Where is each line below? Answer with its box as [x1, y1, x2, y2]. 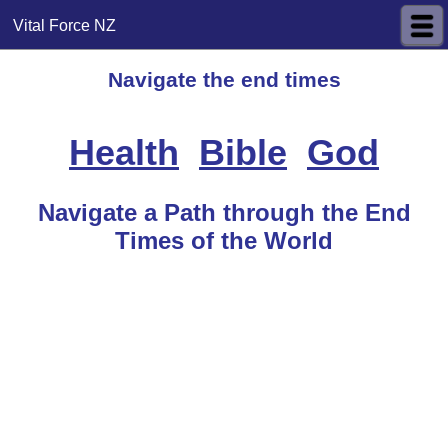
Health [69, 131, 179, 173]
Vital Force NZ [13, 16, 117, 34]
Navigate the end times [107, 68, 341, 92]
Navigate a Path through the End [37, 199, 411, 227]
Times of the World [115, 227, 333, 255]
